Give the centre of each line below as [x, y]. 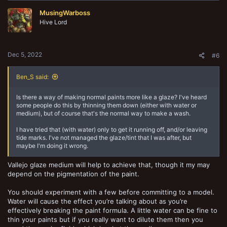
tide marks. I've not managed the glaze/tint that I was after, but [104, 138]
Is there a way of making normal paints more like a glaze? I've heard [111, 97]
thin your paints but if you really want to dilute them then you [105, 219]
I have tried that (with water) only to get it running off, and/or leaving [112, 129]
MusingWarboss [65, 12]
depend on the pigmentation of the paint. [73, 174]
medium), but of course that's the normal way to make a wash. [103, 113]
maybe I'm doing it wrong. [52, 146]
